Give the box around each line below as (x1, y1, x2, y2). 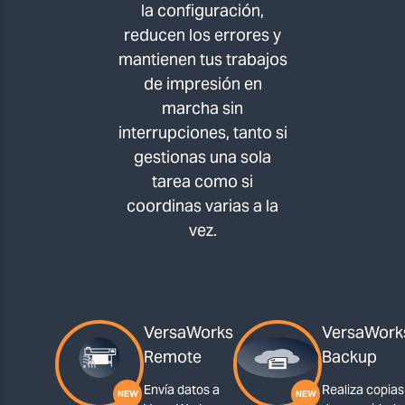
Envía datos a (144, 381, 220, 399)
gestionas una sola (134, 146, 271, 168)
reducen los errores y (124, 24, 281, 46)
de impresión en (143, 73, 262, 95)
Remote (144, 345, 202, 367)
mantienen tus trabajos (118, 49, 287, 71)
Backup (322, 345, 377, 367)
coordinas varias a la (127, 195, 278, 217)
